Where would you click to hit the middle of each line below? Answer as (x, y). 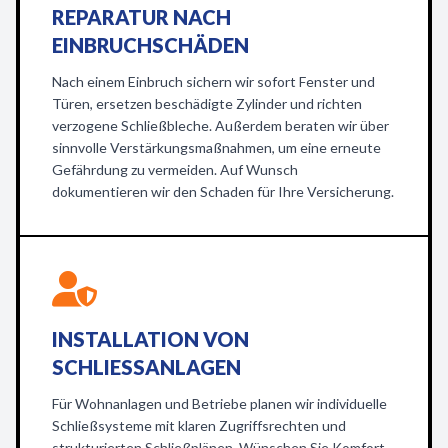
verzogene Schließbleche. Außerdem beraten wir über (220, 125)
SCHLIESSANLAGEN (139, 367)
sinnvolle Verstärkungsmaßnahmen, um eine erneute (216, 147)
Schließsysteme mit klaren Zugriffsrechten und (199, 425)
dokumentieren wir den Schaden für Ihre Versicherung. (223, 191)
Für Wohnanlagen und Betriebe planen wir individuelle (219, 403)
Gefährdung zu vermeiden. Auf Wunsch (175, 169)
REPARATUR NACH (141, 17)
